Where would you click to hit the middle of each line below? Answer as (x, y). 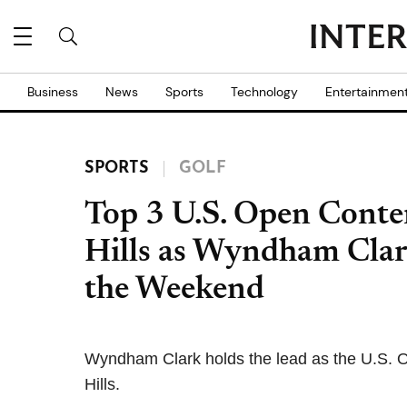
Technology (264, 92)
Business (53, 92)
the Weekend (174, 291)
